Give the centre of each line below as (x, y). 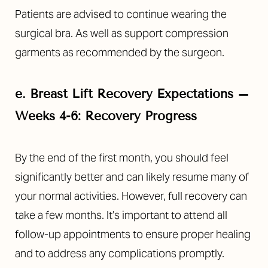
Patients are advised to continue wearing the (121, 14)
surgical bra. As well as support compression (122, 33)
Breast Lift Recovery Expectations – (139, 94)
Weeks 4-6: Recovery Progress (106, 116)
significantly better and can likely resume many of (132, 177)
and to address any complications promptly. (120, 253)
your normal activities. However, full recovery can (131, 196)
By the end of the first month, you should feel (122, 158)
